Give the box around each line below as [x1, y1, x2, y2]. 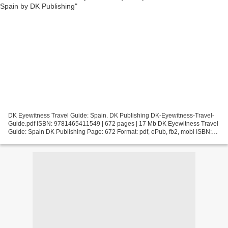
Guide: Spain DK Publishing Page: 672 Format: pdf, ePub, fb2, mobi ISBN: [8, 128, 212, 136]
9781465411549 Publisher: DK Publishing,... [8, 136, 131, 144]
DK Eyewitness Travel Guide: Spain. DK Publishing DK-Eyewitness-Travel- [8, 112, 214, 120]
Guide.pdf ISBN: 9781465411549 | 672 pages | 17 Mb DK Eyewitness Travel [8, 120, 218, 128]
